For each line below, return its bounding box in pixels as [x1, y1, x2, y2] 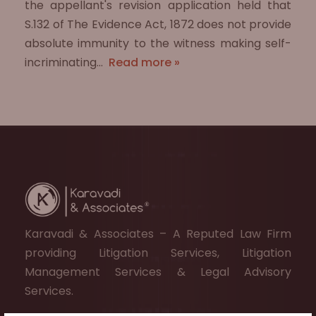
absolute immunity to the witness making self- [25, 35, 291, 51]
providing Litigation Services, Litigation [25, 245, 291, 261]
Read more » [109, 54, 180, 71]
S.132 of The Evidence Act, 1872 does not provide [25, 16, 291, 32]
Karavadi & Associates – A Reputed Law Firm [25, 226, 291, 242]
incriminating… [25, 54, 106, 71]
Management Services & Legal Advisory [25, 264, 291, 280]
